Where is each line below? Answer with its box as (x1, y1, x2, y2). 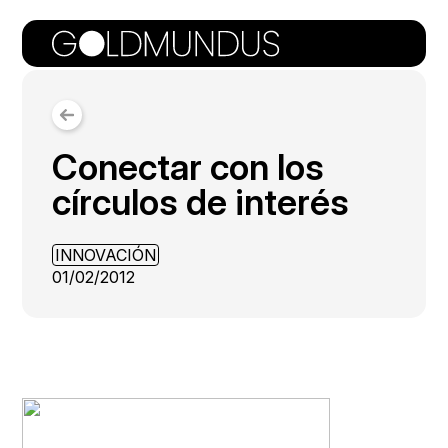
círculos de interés (52, 180, 350, 224)
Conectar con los (52, 145, 325, 189)
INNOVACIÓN (55, 245, 157, 265)
